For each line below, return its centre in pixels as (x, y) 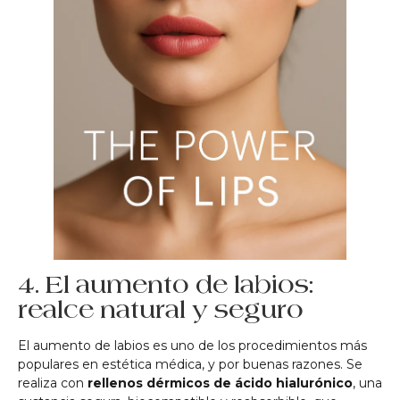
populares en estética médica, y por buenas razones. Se (190, 365)
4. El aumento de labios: (166, 285)
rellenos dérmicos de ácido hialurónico (220, 383)
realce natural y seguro (161, 310)
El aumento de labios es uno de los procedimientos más (192, 346)
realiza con (53, 383)
